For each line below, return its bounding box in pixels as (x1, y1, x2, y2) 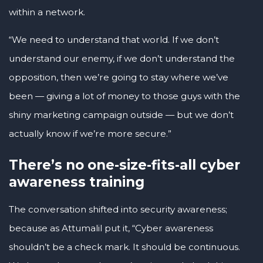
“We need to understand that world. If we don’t (9, 34, 219, 46)
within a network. (9, 6, 85, 18)
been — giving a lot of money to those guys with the (9, 90, 240, 102)
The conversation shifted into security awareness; (9, 203, 227, 215)
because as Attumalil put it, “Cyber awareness (9, 222, 213, 234)
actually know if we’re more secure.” (9, 128, 171, 140)
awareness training (9, 173, 144, 190)
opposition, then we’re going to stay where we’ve (9, 72, 228, 83)
